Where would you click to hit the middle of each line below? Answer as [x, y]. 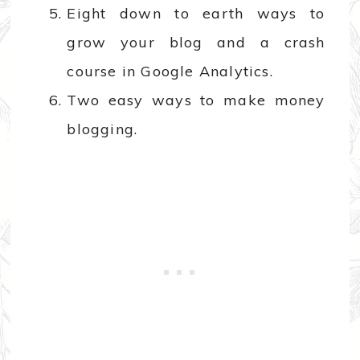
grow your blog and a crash [196, 43]
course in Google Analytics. [170, 72]
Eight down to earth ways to [196, 14]
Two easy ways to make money [196, 100]
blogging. [102, 129]
